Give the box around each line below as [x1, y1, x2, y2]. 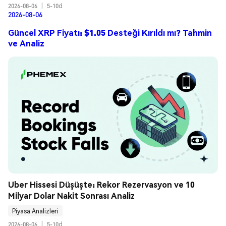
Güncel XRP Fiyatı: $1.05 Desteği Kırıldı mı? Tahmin [8, 27, 212, 38]
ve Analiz [8, 37, 44, 48]
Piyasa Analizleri [12, 207, 59, 215]
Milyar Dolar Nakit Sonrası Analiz [8, 190, 135, 201]
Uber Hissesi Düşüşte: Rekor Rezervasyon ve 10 [8, 179, 195, 190]
